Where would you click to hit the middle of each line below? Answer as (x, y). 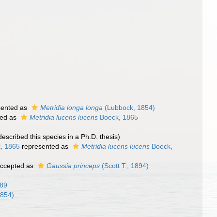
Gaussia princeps (73, 166)
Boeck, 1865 (118, 117)
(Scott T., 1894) (124, 166)
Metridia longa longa (72, 108)
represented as (45, 146)
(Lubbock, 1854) (129, 108)
